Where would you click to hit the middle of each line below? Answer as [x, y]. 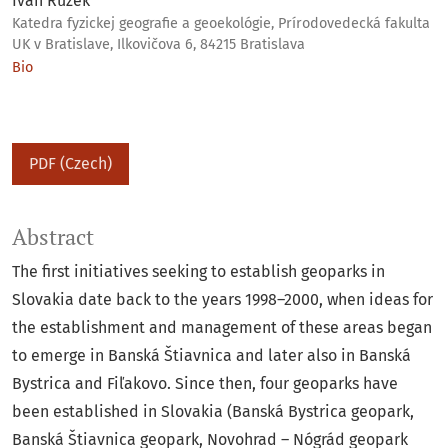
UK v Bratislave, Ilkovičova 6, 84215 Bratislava [158, 45]
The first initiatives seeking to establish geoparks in [198, 272]
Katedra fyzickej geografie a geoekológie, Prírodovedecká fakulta [221, 24]
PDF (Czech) [70, 164]
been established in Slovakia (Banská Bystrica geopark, [213, 412]
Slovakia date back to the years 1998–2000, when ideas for [222, 300]
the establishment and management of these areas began [222, 328]
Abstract [53, 237]
